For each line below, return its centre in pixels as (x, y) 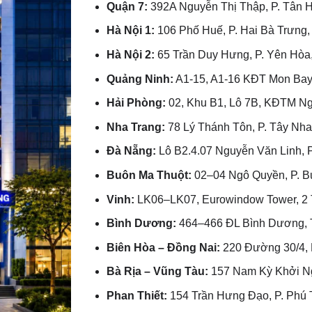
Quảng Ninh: (140, 79)
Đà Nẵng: (132, 151)
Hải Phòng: (136, 103)
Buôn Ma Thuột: (149, 175)
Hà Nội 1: (131, 31)
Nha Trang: (136, 127)
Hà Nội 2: (131, 54)
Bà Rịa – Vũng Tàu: (158, 272)
